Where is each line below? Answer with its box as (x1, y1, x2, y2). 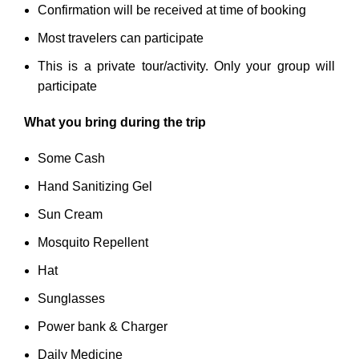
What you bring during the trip (24, 115, 206, 129)
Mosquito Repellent (38, 235, 148, 249)
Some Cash (38, 151, 105, 165)
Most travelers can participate (38, 30, 204, 45)
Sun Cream (38, 207, 103, 221)
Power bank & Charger (38, 319, 167, 333)
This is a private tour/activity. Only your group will (38, 58, 335, 73)
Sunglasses (38, 291, 105, 305)
